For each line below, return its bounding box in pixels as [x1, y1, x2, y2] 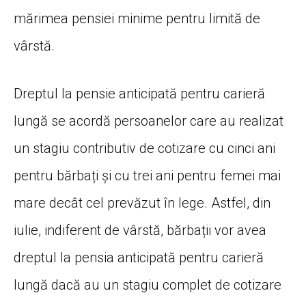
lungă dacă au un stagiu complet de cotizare [14, 277, 281, 294]
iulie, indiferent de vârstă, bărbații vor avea [14, 222, 266, 239]
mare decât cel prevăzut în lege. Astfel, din [14, 195, 270, 212]
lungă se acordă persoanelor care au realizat [14, 113, 283, 130]
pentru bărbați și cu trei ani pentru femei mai [14, 167, 281, 184]
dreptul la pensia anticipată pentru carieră [14, 249, 264, 266]
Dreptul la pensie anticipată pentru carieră [14, 85, 265, 102]
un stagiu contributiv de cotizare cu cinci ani [14, 140, 275, 157]
